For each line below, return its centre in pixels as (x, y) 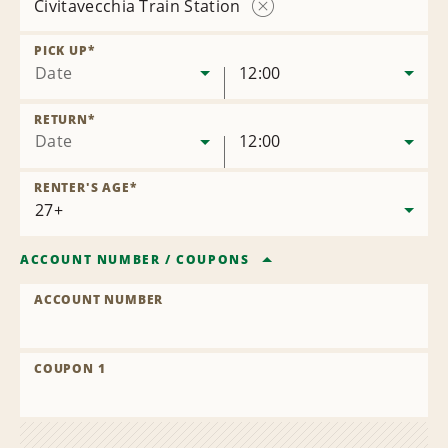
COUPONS (213, 260)
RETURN (61, 119)
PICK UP (61, 51)
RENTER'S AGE (82, 188)
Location (287, 44)
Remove (286, 26)
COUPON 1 (70, 369)
